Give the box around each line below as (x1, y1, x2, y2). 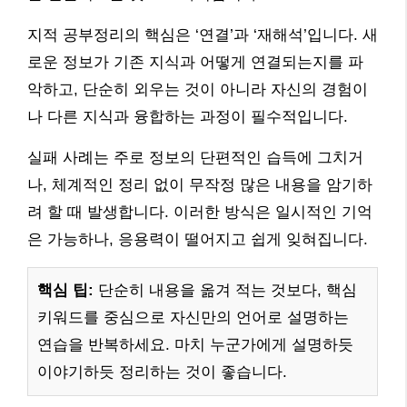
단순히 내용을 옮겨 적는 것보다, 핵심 (94, 281, 357, 299)
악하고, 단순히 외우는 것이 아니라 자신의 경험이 (27, 80, 368, 98)
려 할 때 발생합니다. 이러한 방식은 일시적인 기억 (27, 203, 372, 221)
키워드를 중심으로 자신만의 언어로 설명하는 (37, 308, 349, 326)
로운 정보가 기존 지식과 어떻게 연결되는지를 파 (27, 53, 363, 71)
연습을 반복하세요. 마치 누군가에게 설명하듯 (37, 335, 353, 353)
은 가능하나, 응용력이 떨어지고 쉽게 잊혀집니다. (27, 230, 368, 248)
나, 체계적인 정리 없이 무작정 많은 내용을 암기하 (27, 175, 372, 194)
